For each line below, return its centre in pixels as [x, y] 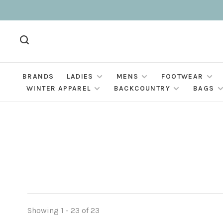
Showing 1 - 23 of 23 [63, 210]
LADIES [80, 76]
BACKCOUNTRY [142, 88]
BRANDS [38, 76]
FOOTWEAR [182, 76]
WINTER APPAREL [59, 88]
